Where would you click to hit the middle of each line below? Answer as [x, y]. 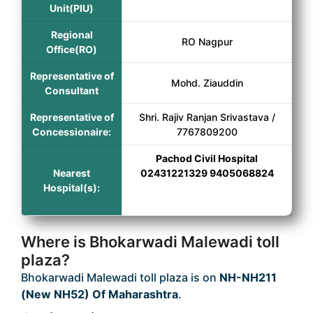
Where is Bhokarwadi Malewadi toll [150, 242]
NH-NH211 [248, 277]
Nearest [72, 173]
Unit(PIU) [72, 8]
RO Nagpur [207, 42]
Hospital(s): [72, 188]
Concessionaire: [72, 132]
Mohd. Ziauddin [207, 83]
